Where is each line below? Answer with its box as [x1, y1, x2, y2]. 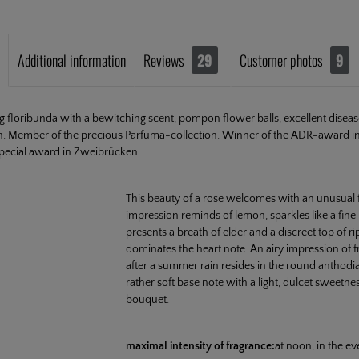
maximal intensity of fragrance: [125, 339, 275, 353]
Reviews [143, 49, 188, 71]
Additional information [18, 49, 126, 71]
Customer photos [240, 49, 323, 71]
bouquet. [125, 292, 169, 306]
